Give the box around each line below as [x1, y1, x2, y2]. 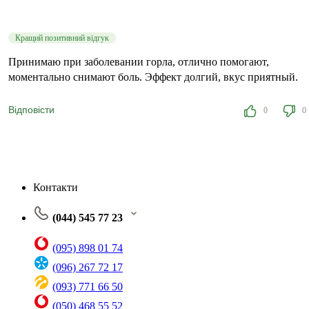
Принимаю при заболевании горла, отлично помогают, [8, 55, 269, 68]
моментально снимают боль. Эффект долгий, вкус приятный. [8, 70, 298, 83]
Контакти [33, 181, 78, 194]
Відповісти [8, 103, 54, 115]
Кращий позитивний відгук [15, 32, 109, 43]
